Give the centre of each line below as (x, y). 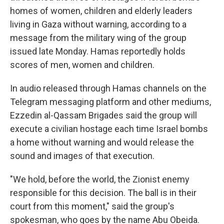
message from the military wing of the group (98, 38)
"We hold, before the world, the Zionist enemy (100, 179)
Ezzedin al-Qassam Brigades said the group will (103, 115)
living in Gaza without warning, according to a (98, 24)
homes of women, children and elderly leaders (101, 11)
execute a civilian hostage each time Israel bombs (109, 129)
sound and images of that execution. (82, 156)
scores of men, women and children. (82, 65)
